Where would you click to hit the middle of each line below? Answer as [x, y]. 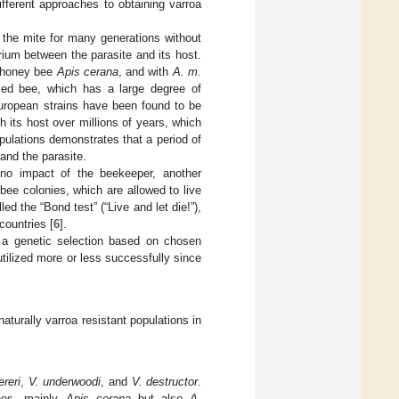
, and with [145, 71]
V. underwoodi [65, 382]
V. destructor [165, 382]
